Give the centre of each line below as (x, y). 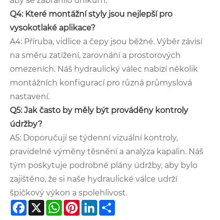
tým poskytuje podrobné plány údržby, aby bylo (104, 165)
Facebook (46, 206)
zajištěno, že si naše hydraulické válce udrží (94, 179)
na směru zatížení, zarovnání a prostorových (95, 55)
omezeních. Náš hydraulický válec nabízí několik (104, 69)
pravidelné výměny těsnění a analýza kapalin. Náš (107, 151)
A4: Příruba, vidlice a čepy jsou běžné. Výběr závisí (106, 41)
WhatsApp (83, 206)
